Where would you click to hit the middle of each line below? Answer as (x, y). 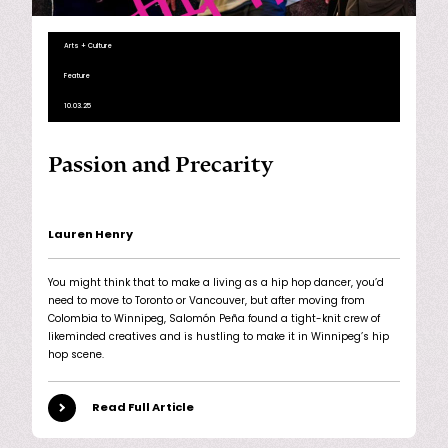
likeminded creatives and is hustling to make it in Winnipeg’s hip (218, 338)
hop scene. (76, 356)
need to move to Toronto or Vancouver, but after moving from (206, 302)
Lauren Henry (90, 236)
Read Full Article (143, 408)
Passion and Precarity (160, 165)
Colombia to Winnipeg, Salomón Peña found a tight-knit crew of (214, 320)
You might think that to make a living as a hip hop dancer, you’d (216, 284)
